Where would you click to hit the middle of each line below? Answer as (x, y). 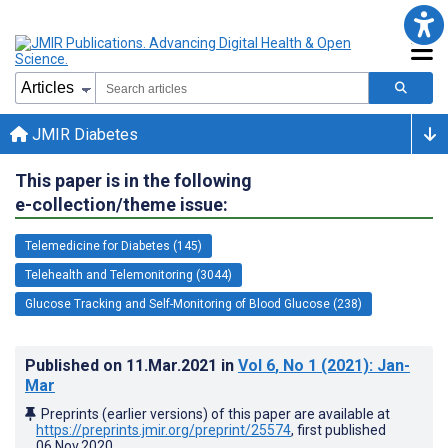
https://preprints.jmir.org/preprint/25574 (163, 429)
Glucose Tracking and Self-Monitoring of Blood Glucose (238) (193, 303)
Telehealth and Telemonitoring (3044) (128, 274)
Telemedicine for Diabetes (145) (113, 245)
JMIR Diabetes (83, 134)
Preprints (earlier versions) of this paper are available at (215, 413)
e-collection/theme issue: (121, 204)
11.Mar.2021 (173, 365)
